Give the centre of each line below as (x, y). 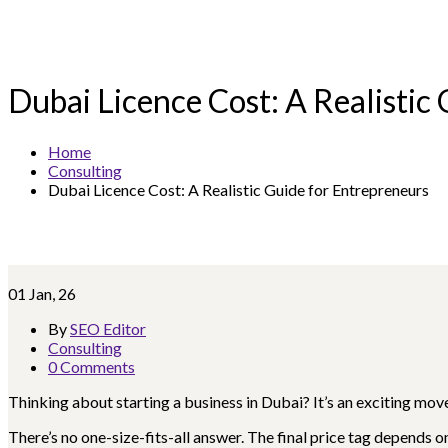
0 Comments (91, 366)
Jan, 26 (52, 293)
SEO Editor (108, 328)
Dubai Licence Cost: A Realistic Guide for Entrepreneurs (238, 189)
